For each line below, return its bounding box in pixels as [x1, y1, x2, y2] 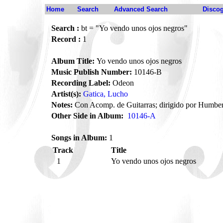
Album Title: [51, 57, 95, 65]
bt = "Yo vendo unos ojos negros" [79, 24, 188, 32]
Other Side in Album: [51, 111, 123, 120]
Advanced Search [114, 5, 168, 13]
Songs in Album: [51, 133, 107, 142]
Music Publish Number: [51, 68, 132, 76]
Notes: [51, 101, 73, 109]
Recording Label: [51, 79, 111, 87]
